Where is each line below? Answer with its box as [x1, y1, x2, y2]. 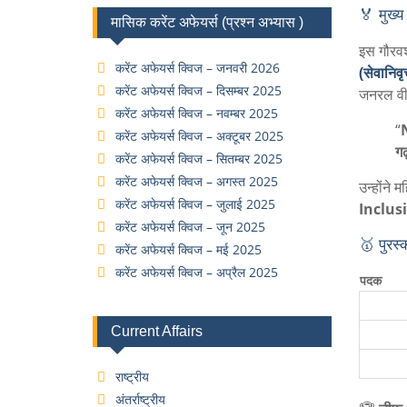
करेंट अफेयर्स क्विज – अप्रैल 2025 [115, 263, 278, 281]
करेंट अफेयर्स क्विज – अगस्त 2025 [115, 172, 278, 190]
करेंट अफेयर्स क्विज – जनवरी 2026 [115, 58, 280, 76]
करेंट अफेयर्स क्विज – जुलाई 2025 [115, 194, 275, 213]
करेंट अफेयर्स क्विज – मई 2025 [115, 240, 262, 258]
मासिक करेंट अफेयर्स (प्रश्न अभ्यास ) [111, 14, 303, 30]
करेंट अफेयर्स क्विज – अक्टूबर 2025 [115, 126, 283, 144]
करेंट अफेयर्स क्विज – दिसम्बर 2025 [115, 81, 282, 99]
